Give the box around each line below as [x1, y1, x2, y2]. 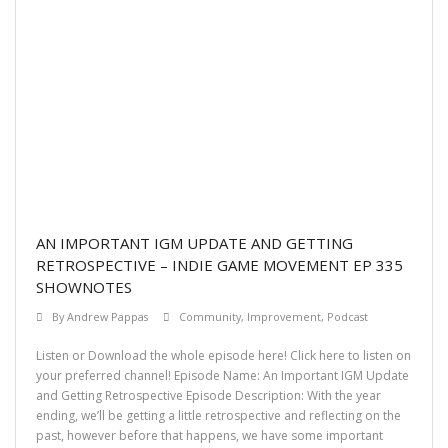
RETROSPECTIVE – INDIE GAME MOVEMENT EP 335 [36, 255, 403, 276]
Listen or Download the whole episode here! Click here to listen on [36, 347, 411, 365]
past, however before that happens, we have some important [36, 427, 383, 445]
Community [179, 309, 241, 325]
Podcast [327, 309, 368, 325]
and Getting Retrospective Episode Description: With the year [36, 387, 381, 405]
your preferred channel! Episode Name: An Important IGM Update [36, 367, 409, 385]
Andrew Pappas [67, 309, 148, 325]
